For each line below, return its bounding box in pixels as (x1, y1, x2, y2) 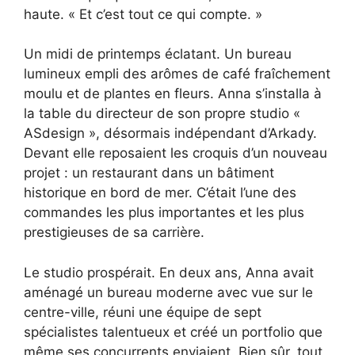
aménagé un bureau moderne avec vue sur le (24, 284, 313, 300)
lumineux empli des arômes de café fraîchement (24, 66, 330, 82)
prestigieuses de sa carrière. (24, 224, 204, 241)
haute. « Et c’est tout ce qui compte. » (24, 6, 262, 22)
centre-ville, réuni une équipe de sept (24, 303, 261, 320)
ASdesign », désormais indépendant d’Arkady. (24, 125, 317, 142)
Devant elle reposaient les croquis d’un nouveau (24, 145, 327, 162)
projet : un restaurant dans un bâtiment (24, 165, 274, 181)
